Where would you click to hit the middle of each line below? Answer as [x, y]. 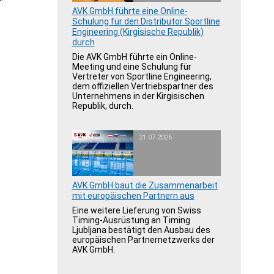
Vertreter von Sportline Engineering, [142, 76]
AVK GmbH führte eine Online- [130, 11]
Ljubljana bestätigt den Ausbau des [141, 230]
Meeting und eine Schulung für [131, 67]
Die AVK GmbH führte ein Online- [134, 57]
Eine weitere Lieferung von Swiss [136, 210]
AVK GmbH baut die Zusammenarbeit [145, 185]
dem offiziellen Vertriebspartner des [143, 86]
